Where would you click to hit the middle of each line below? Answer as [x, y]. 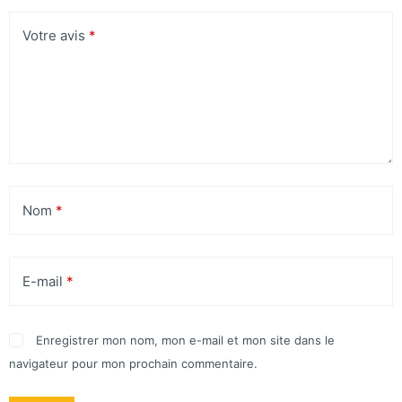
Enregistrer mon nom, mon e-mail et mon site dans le [186, 341]
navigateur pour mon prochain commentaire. [133, 364]
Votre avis [56, 36]
